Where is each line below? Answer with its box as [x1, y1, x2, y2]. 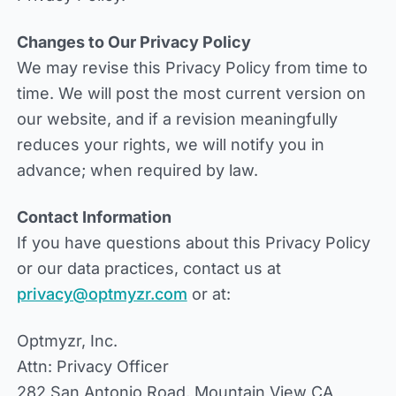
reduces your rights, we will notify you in [16, 135, 324, 154]
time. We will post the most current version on [16, 84, 366, 103]
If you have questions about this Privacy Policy [16, 233, 370, 252]
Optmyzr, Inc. [16, 331, 118, 350]
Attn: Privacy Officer [16, 357, 169, 376]
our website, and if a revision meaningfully [16, 110, 338, 128]
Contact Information [16, 208, 171, 226]
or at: [187, 285, 231, 303]
